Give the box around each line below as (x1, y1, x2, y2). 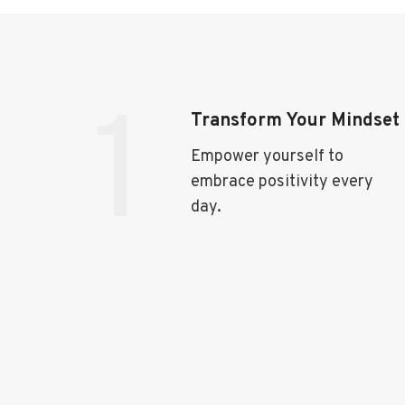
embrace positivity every (191, 171, 373, 193)
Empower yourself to (191, 146, 344, 167)
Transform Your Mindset (191, 108, 400, 133)
